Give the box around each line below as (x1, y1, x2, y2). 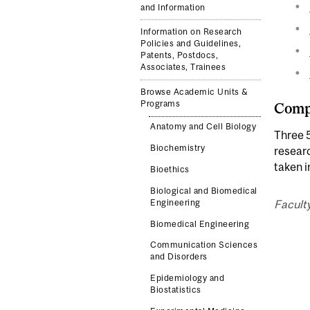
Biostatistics (150, 285, 201, 295)
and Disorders (150, 252, 208, 262)
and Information (140, 2, 206, 12)
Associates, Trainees (140, 62, 226, 73)
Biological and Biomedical (150, 185, 257, 196)
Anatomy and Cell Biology (150, 122, 257, 132)
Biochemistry (150, 143, 206, 153)
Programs (140, 98, 181, 109)
